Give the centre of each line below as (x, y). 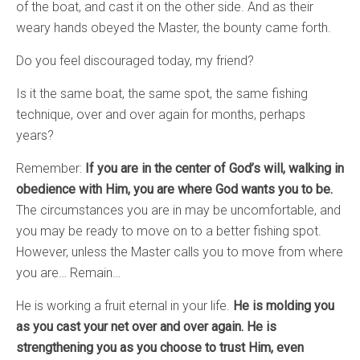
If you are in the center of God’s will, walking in (215, 169)
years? (35, 136)
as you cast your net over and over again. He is (146, 327)
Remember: (51, 169)
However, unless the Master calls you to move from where (180, 252)
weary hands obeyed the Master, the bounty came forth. (174, 28)
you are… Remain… (68, 273)
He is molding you (284, 306)
